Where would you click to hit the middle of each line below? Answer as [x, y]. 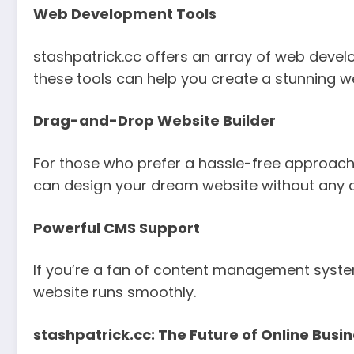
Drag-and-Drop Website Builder [154, 121]
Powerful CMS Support [117, 228]
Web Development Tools [125, 14]
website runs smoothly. [115, 292]
